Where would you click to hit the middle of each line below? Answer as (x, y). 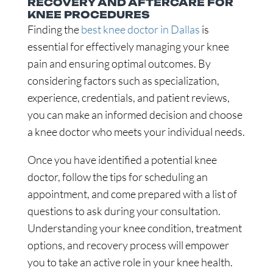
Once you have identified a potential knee (122, 160)
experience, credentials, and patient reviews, (128, 97)
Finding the (54, 29)
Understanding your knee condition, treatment (134, 228)
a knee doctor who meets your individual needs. (136, 132)
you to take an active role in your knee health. (130, 262)
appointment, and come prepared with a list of (132, 194)
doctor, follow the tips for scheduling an (117, 177)
